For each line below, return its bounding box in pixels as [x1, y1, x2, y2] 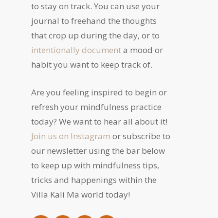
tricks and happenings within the [31, 174, 157, 186]
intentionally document [31, 44, 121, 56]
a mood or [121, 44, 163, 56]
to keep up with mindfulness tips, [31, 160, 159, 171]
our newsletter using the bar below [31, 145, 165, 157]
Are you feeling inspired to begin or [31, 87, 167, 98]
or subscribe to [110, 130, 170, 142]
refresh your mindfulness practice [31, 101, 162, 113]
